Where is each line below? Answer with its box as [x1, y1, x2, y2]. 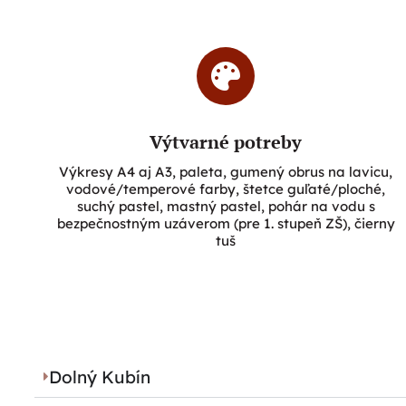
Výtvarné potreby [150, 129, 303, 154]
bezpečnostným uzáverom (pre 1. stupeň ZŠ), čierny [56, 214, 395, 232]
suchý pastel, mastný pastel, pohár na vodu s [76, 197, 375, 215]
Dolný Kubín [49, 365, 150, 388]
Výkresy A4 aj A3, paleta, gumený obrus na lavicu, [59, 162, 393, 180]
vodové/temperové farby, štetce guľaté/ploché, [66, 179, 386, 198]
